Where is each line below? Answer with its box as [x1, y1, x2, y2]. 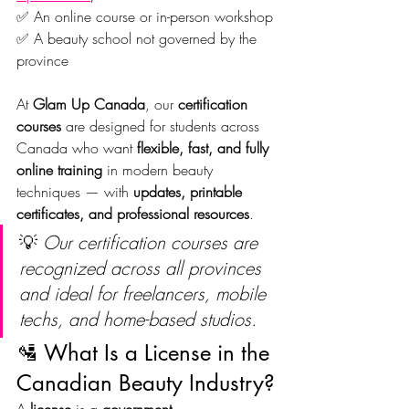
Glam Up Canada [33, 93, 145, 114]
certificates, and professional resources [16, 203, 249, 224]
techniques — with [16, 181, 133, 202]
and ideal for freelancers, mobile [19, 280, 271, 306]
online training [16, 159, 102, 180]
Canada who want [16, 137, 137, 158]
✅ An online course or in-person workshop [16, 5, 273, 26]
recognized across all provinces [19, 255, 267, 280]
